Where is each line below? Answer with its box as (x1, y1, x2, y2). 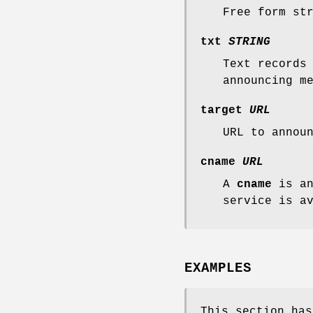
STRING (228, 35, 270, 48)
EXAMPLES (184, 261, 252, 277)
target (201, 103, 242, 117)
